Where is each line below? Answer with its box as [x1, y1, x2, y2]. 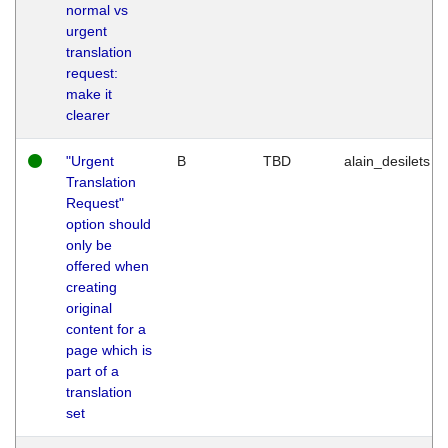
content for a [66, 320, 146, 337]
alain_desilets [344, 152, 430, 169]
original [66, 299, 112, 316]
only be [66, 236, 112, 253]
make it [66, 85, 112, 102]
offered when [66, 257, 149, 274]
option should [66, 215, 151, 232]
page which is [66, 341, 152, 358]
